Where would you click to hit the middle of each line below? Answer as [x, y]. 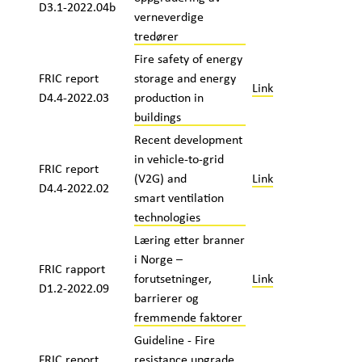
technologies [167, 217]
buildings [157, 116]
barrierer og [166, 297]
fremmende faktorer [188, 317]
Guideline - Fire [174, 339]
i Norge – [158, 259]
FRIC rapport [72, 268]
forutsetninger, [173, 278]
